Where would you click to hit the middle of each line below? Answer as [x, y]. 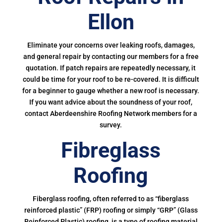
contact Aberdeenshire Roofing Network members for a [111, 113]
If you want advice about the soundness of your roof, [111, 102]
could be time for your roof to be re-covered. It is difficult [111, 79]
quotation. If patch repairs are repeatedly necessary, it [111, 68]
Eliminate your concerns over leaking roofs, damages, [111, 45]
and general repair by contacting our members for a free [111, 56]
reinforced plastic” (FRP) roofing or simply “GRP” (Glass [111, 210]
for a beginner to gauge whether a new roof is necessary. [111, 91]
